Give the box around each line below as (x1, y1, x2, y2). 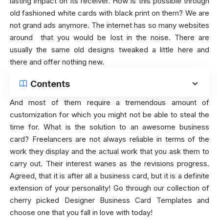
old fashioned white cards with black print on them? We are (10, 8, 209, 18)
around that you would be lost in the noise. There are (10, 32, 209, 42)
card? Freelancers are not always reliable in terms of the (10, 134, 209, 144)
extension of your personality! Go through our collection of (10, 183, 209, 193)
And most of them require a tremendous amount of (10, 97, 209, 107)
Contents (30, 78, 70, 89)
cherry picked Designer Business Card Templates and (10, 195, 209, 205)
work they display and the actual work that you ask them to (10, 146, 209, 156)
